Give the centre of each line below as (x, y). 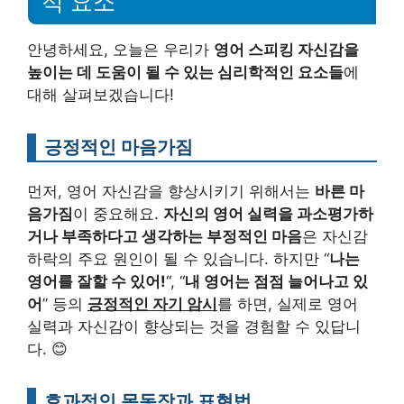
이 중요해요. (118, 213)
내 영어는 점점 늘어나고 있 (276, 281)
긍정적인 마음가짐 (119, 146)
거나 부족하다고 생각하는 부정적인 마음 (165, 236)
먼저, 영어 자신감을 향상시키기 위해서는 (171, 191)
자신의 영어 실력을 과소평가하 (268, 213)
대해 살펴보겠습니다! (101, 94)
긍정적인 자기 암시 (152, 303)
